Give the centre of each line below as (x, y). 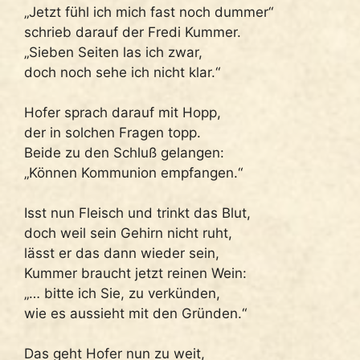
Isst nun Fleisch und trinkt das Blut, (137, 213)
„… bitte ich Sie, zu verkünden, (122, 293)
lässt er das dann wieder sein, (122, 253)
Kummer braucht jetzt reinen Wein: (135, 273)
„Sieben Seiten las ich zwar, (113, 52)
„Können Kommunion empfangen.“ (133, 172)
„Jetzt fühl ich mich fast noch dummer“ (149, 12)
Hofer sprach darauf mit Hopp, (123, 112)
